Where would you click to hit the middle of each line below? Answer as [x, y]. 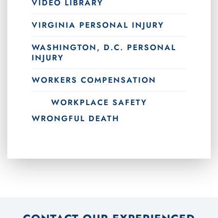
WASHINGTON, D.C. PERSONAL [104, 47]
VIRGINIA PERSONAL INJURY [98, 25]
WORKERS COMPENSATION [94, 80]
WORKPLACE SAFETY [99, 102]
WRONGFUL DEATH [75, 118]
